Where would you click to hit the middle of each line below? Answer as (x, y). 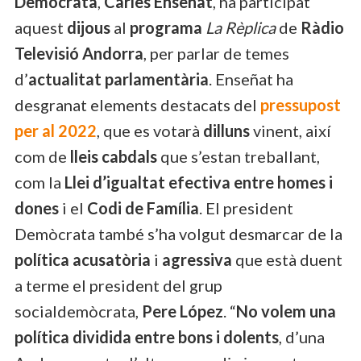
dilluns (226, 130)
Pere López (183, 311)
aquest (41, 27)
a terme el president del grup (118, 285)
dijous (89, 27)
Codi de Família (143, 207)
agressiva (197, 259)
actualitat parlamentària (118, 79)
